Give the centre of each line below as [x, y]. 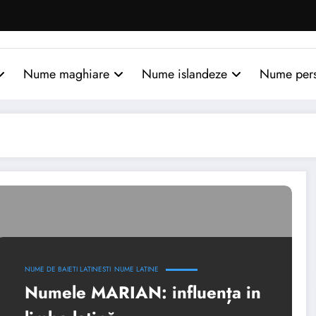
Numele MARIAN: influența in [142, 292]
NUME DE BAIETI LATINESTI [67, 269]
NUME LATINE [136, 269]
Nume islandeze [184, 74]
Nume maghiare [66, 74]
